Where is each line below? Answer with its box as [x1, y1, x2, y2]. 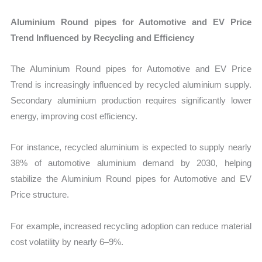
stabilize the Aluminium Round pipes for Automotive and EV [11, 174, 251, 184]
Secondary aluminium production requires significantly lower [11, 95, 251, 106]
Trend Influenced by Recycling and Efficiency [11, 32, 195, 43]
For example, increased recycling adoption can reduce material [11, 220, 251, 231]
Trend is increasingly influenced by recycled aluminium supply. [11, 80, 251, 90]
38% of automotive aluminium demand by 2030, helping [11, 158, 251, 168]
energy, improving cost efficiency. [11, 111, 138, 122]
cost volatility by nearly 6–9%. [11, 236, 124, 247]
